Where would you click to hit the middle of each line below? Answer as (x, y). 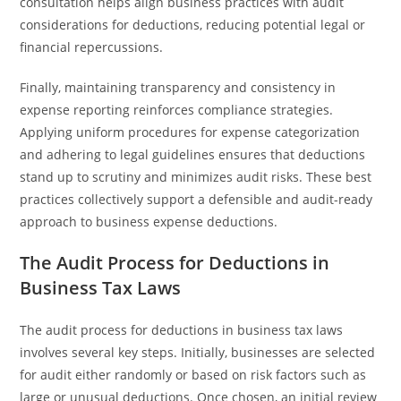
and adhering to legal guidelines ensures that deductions (193, 154)
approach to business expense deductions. (149, 222)
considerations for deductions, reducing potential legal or (193, 25)
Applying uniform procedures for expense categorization (190, 132)
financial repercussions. (92, 47)
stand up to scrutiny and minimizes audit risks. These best (196, 177)
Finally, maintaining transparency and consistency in (178, 87)
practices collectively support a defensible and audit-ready (196, 199)
